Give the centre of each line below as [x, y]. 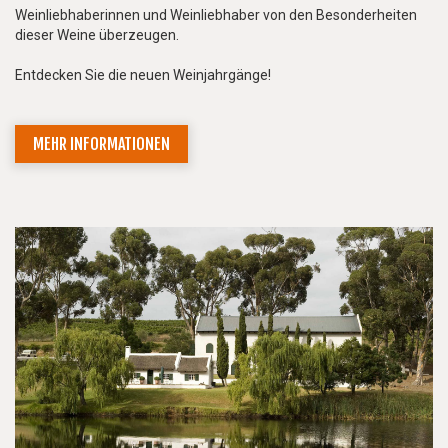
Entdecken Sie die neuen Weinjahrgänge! [143, 74]
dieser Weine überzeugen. [97, 34]
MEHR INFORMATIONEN [101, 143]
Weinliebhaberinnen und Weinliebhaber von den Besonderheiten [216, 14]
